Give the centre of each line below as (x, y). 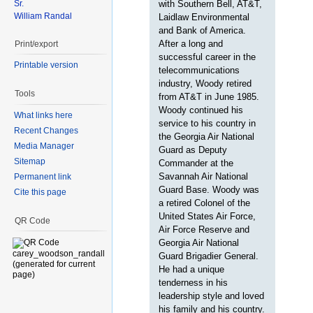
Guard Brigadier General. (209, 256)
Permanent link (43, 176)
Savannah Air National (204, 176)
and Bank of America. (203, 30)
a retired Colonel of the (205, 203)
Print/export (36, 44)
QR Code (32, 220)
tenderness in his (194, 282)
